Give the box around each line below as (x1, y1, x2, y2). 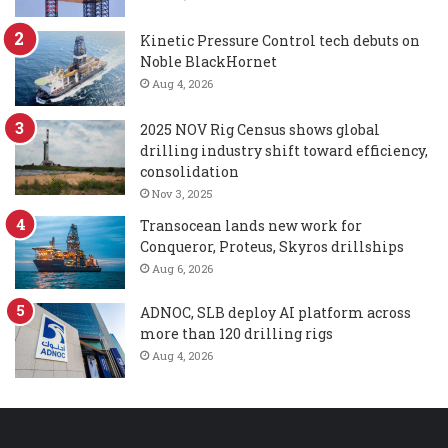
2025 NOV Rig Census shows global (140, 120, 380, 140)
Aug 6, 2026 (152, 261, 213, 277)
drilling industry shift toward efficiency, (140, 141, 428, 161)
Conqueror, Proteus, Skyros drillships (140, 237, 404, 257)
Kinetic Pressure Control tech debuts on (140, 31, 420, 51)
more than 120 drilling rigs (140, 324, 333, 344)
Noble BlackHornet (140, 52, 277, 72)
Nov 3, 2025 (152, 186, 213, 202)
